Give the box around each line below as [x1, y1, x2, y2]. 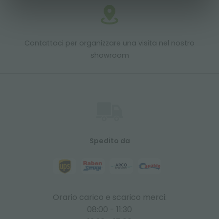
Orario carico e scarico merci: [52, 192, 167, 203]
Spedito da [89, 136, 130, 146]
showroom [90, 50, 129, 61]
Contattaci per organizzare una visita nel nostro [24, 38, 195, 48]
